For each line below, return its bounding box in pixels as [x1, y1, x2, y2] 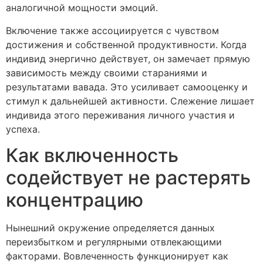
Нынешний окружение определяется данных [6, 221, 215, 234]
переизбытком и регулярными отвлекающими [6, 235, 222, 248]
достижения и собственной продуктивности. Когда [6, 38, 247, 50]
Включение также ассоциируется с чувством [6, 24, 219, 36]
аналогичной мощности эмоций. [6, 2, 158, 14]
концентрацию [6, 188, 143, 211]
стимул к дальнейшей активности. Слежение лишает [6, 95, 255, 107]
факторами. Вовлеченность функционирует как [6, 249, 228, 262]
